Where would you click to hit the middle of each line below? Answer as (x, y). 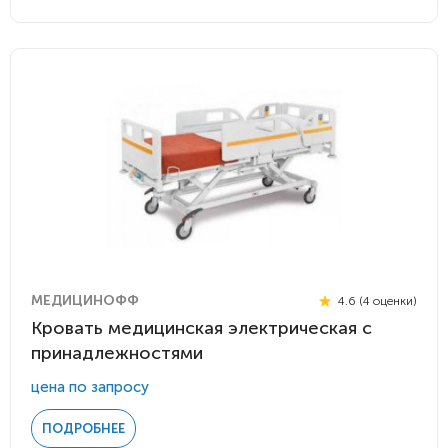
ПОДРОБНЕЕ (83, 428)
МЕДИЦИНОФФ (85, 300)
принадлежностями (117, 353)
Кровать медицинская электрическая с (201, 328)
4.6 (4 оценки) (376, 300)
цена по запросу (90, 387)
